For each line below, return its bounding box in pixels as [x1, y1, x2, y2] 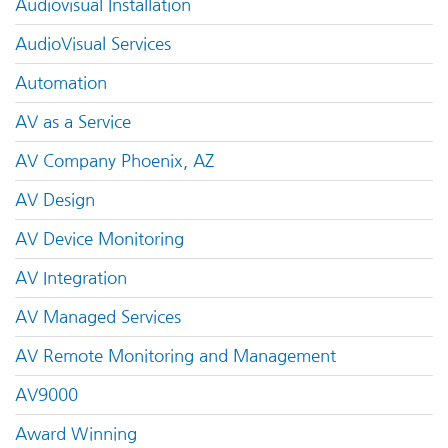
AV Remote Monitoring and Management [15, 347, 336, 364]
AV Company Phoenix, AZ [15, 152, 214, 169]
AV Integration [15, 269, 127, 286]
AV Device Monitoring [15, 230, 184, 247]
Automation [15, 74, 107, 91]
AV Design [15, 191, 95, 208]
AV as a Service [15, 113, 131, 130]
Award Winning [15, 425, 137, 442]
